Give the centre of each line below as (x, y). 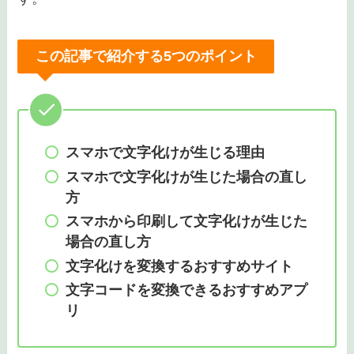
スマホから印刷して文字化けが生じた (186, 222)
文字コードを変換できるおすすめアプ (186, 290)
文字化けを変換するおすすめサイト (179, 266)
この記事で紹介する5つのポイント (146, 56)
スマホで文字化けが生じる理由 (165, 153)
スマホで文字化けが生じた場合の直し (186, 177)
